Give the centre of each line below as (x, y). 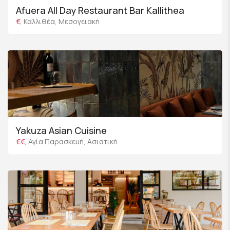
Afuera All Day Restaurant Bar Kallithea (100, 11)
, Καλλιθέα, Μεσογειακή (60, 22)
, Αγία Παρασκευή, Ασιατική (71, 142)
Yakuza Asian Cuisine (61, 131)
